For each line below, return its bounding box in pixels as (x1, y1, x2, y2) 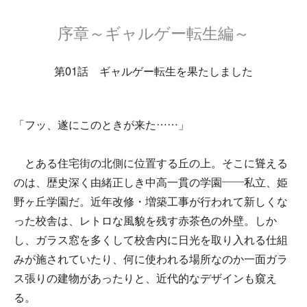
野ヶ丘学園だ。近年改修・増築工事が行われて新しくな (14, 196, 288, 208)
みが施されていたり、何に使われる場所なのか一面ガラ (14, 254, 288, 265)
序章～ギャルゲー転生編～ (58, 21, 249, 43)
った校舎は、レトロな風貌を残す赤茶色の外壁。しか (14, 215, 277, 227)
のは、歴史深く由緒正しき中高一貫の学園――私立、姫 (14, 177, 288, 188)
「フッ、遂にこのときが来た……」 (14, 119, 189, 131)
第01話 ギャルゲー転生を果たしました (54, 62, 253, 79)
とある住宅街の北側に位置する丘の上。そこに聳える (14, 158, 288, 169)
